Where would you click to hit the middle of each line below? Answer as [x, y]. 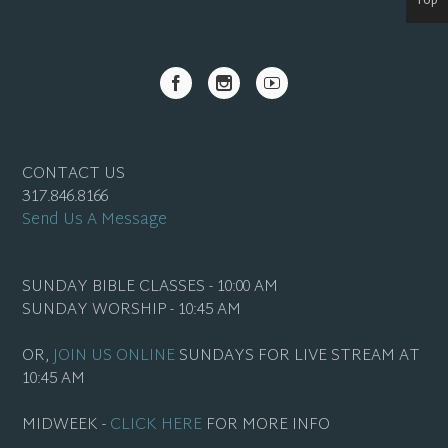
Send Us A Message [95, 221]
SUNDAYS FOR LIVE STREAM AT [298, 357]
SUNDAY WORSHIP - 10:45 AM [132, 311]
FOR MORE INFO [266, 426]
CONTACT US [74, 175]
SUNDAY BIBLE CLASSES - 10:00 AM [150, 288]
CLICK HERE [156, 426]
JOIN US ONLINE [114, 357]
